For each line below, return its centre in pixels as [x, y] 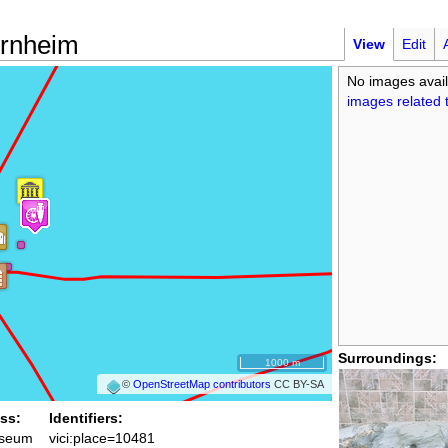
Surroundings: [387, 358]
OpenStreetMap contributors [202, 383]
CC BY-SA [298, 383]
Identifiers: [86, 418]
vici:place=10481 [102, 438]
